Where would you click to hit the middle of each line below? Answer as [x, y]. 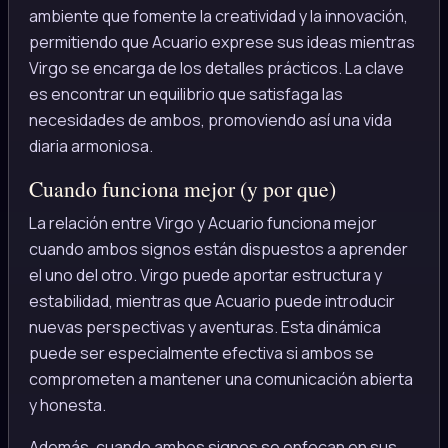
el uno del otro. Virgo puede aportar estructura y [205, 275]
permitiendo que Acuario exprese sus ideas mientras [222, 41]
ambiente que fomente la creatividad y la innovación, [218, 15]
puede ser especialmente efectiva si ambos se [201, 353]
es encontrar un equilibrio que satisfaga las [186, 93]
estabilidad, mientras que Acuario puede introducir [212, 301]
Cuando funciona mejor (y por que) [182, 188]
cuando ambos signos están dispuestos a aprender [218, 249]
